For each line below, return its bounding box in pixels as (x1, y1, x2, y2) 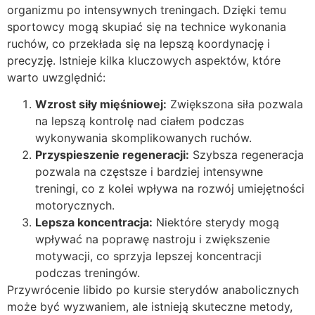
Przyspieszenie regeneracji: (35, 148, 189, 162)
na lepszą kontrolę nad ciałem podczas (35, 114, 244, 129)
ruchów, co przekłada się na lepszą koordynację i (7, 36, 270, 51)
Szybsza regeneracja (189, 148, 304, 162)
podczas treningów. (35, 266, 140, 281)
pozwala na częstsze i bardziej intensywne (35, 165, 263, 179)
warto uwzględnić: (7, 70, 105, 84)
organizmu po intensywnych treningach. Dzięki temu (7, 2, 286, 17)
